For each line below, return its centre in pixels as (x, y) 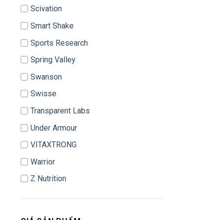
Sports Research (59, 43)
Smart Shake (52, 26)
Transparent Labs (60, 111)
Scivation (46, 9)
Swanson (46, 77)
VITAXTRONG (54, 145)
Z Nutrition (48, 179)
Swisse (43, 94)
